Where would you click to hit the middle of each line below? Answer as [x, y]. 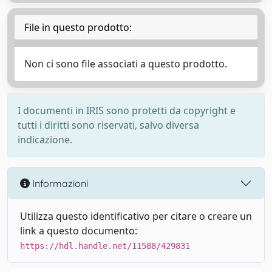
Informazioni [59, 183]
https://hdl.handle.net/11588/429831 [105, 246]
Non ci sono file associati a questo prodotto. [126, 64]
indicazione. [45, 140]
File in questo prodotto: [78, 27]
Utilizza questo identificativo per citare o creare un [136, 216]
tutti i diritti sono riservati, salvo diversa [108, 125]
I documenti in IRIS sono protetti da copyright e [127, 110]
